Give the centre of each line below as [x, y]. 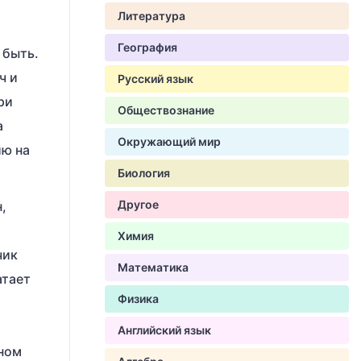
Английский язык [164, 330]
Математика [153, 267]
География [147, 47]
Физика [138, 299]
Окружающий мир [169, 141]
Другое [138, 204]
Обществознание [166, 110]
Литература [151, 16]
